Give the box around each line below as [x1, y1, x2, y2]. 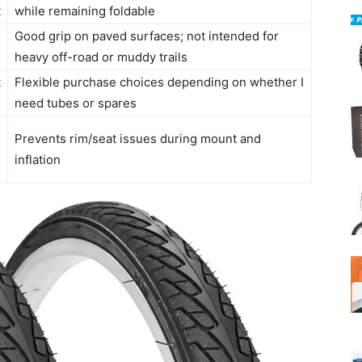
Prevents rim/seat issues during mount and [15, 131, 261, 147]
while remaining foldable [15, 3, 155, 19]
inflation [15, 152, 61, 168]
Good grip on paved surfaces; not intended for [15, 28, 279, 44]
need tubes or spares [15, 95, 137, 112]
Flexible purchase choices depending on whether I [15, 74, 304, 90]
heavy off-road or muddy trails [15, 49, 187, 65]
